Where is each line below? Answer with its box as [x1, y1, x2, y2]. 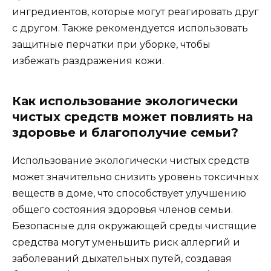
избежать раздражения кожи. [12, 55, 164, 67]
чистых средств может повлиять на [12, 109, 253, 125]
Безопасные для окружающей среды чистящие [12, 220, 256, 232]
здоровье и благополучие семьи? [12, 125, 238, 140]
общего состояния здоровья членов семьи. [12, 204, 233, 216]
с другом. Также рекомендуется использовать [12, 22, 248, 34]
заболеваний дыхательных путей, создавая [12, 253, 232, 265]
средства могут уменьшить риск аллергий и [12, 237, 240, 249]
